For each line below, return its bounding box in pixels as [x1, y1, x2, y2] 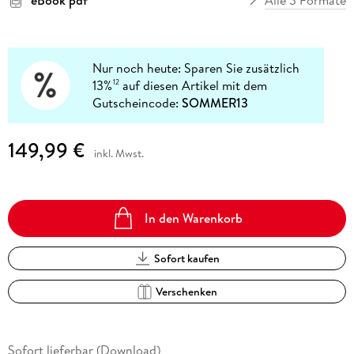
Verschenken [156, 283, 218, 299]
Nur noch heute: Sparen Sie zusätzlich [92, 58, 300, 77]
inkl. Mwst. [93, 145, 144, 162]
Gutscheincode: [92, 93, 183, 111]
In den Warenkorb [145, 209, 243, 227]
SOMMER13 [182, 93, 249, 111]
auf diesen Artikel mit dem [119, 76, 268, 94]
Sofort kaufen [153, 250, 220, 266]
